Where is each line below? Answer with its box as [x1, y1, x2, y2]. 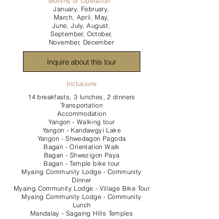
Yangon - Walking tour [48, 118, 115, 126]
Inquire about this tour [47, 57, 116, 66]
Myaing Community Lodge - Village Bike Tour [13, 184, 150, 192]
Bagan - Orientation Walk [44, 143, 120, 151]
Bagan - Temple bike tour [44, 159, 120, 167]
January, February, [53, 5, 109, 13]
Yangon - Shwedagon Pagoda [37, 134, 126, 142]
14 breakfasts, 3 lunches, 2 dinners [28, 93, 135, 101]
